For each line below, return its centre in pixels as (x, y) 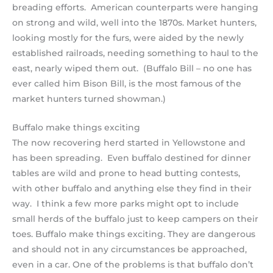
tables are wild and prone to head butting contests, (126, 173)
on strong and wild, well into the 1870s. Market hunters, (134, 22)
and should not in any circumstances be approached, (129, 249)
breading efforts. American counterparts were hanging (135, 7)
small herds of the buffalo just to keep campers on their (135, 218)
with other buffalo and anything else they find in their (132, 188)
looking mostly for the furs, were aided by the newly (128, 37)
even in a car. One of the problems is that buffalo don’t (133, 264)
